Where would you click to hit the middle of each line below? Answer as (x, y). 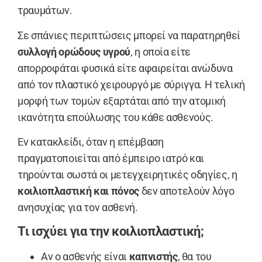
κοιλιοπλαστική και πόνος (78, 191)
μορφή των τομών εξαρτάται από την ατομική (122, 101)
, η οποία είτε (161, 51)
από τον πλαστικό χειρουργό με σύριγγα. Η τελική (132, 84)
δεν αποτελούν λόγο (187, 191)
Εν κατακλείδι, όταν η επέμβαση (91, 142)
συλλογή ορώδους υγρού (74, 51)
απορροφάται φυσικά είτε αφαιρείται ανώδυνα (125, 68)
